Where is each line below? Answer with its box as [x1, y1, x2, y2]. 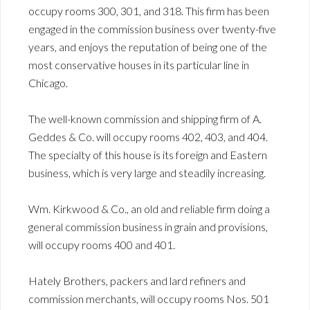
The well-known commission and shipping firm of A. [28, 111, 262, 125]
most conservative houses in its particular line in [28, 57, 249, 71]
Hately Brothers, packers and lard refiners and [28, 273, 246, 287]
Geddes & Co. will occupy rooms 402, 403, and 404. [28, 129, 268, 143]
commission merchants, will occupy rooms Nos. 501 [28, 291, 269, 305]
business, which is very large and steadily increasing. [28, 165, 266, 179]
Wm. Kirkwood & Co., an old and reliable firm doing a [28, 201, 270, 215]
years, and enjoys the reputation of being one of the [28, 39, 267, 53]
